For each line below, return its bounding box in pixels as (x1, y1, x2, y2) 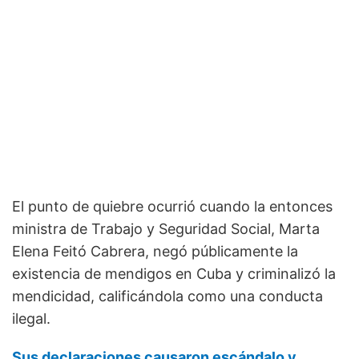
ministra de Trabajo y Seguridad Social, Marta (12, 220, 320, 237)
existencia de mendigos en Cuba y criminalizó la (12, 264, 336, 282)
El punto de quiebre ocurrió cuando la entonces (12, 197, 333, 215)
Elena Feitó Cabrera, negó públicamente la (12, 242, 298, 260)
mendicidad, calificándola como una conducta (12, 287, 323, 305)
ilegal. (12, 309, 50, 327)
